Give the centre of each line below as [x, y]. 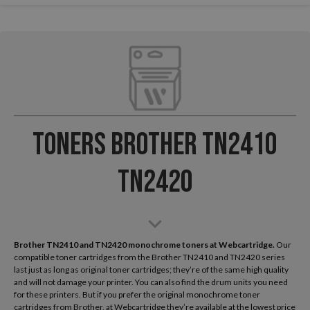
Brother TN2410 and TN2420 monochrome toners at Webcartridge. [145, 244]
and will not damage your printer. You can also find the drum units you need [151, 282]
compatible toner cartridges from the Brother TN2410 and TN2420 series [149, 257]
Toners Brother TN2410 [155, 145]
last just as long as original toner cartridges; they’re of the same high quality [151, 269]
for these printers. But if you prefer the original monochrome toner [137, 294]
